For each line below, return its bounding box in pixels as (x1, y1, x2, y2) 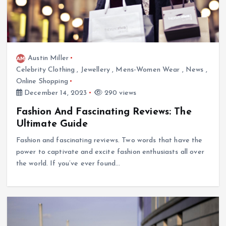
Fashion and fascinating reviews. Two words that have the (16, 136, 203, 144)
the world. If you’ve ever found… (16, 159, 121, 167)
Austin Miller (28, 54, 69, 62)
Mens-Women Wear (116, 66, 180, 74)
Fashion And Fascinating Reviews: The (16, 106, 192, 117)
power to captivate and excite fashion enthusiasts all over (16, 148, 204, 156)
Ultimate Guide (16, 119, 88, 129)
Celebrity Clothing (16, 66, 75, 74)
